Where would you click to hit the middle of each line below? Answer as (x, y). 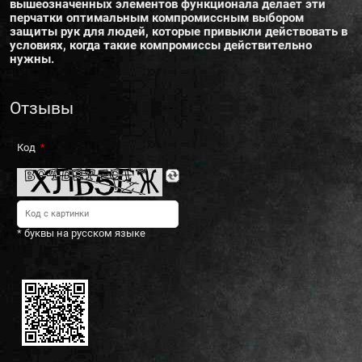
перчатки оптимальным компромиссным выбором (157, 18)
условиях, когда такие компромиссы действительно (161, 46)
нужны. (32, 59)
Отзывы (42, 109)
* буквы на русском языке (82, 234)
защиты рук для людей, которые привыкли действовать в (179, 32)
